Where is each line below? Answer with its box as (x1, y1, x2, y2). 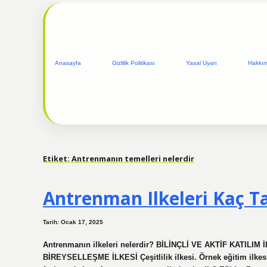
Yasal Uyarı (186, 60, 217, 67)
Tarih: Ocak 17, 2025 (43, 219, 103, 226)
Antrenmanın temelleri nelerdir (72, 153, 194, 164)
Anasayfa (55, 60, 81, 67)
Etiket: (43, 153, 72, 164)
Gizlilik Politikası (112, 60, 155, 67)
